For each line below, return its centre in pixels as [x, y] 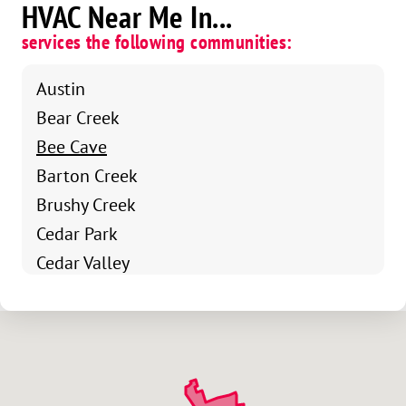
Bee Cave [72, 147]
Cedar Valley [83, 263]
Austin [61, 89]
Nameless [73, 379]
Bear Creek [78, 118]
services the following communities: [157, 42]
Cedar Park [77, 234]
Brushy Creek [86, 205]
